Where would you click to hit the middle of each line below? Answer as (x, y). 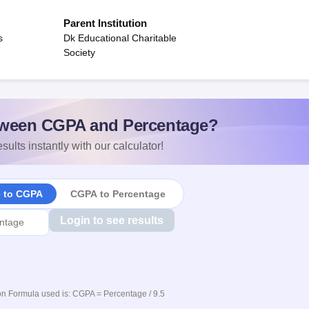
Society (79, 52)
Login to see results (111, 220)
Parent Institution (105, 23)
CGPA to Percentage (118, 193)
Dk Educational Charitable (120, 38)
